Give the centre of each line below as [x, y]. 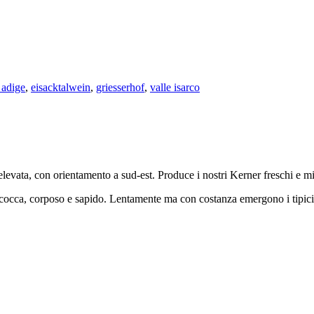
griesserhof [120, 87]
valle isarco [175, 87]
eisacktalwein [61, 87]
